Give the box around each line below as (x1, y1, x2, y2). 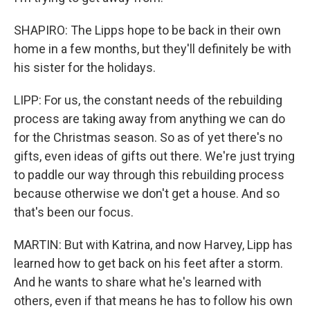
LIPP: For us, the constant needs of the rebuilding (14, 93, 282, 107)
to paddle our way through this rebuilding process (14, 167, 284, 182)
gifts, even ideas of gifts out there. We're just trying (14, 149, 295, 163)
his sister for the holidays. (14, 60, 156, 75)
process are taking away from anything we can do (14, 111, 285, 126)
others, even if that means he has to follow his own (14, 293, 293, 308)
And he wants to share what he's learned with (14, 275, 262, 289)
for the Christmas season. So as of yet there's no (14, 130, 282, 145)
